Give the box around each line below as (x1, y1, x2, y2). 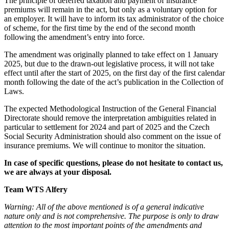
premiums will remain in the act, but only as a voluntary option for (4, 5, 217, 14)
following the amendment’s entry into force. (4, 33, 145, 42)
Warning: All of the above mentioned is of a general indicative (4, 202, 204, 212)
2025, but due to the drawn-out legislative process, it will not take (4, 59, 214, 68)
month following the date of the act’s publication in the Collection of (4, 78, 223, 87)
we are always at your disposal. (4, 168, 111, 177)
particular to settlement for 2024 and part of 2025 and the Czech (4, 123, 210, 132)
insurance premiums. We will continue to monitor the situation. (4, 141, 205, 150)
